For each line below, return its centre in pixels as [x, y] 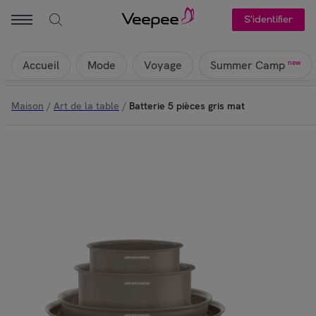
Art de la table [86, 105]
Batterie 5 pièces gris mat [187, 105]
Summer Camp [248, 66]
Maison [28, 105]
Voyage [163, 65]
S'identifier [268, 19]
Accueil [41, 65]
